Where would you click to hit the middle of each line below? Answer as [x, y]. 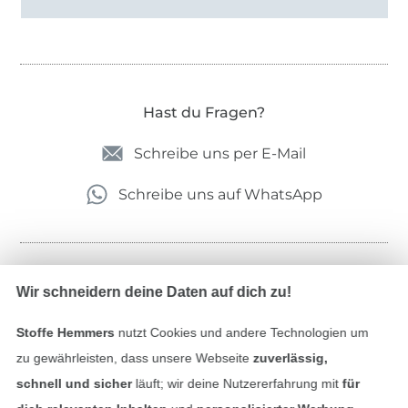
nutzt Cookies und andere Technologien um [241, 332]
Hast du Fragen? [204, 113]
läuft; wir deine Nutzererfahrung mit [237, 383]
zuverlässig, [290, 358]
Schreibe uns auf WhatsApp [220, 195]
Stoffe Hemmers [65, 332]
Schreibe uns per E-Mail [220, 154]
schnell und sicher [74, 383]
